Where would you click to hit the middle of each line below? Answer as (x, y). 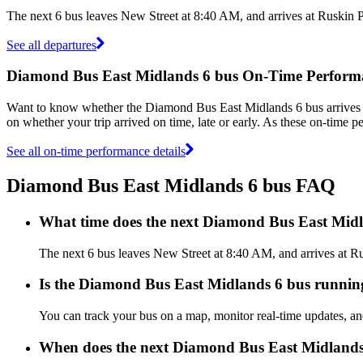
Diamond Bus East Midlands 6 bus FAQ (171, 185)
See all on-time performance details (96, 151)
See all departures (51, 45)
